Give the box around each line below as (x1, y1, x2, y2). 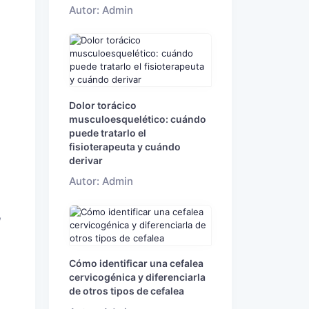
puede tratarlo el (69, 126, 146, 139)
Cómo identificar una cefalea (69, 257, 203, 270)
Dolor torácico (69, 99, 137, 111)
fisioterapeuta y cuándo (69, 140, 181, 152)
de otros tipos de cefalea (69, 285, 184, 297)
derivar (69, 154, 103, 166)
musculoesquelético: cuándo (69, 112, 206, 125)
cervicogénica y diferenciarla (69, 271, 206, 283)
